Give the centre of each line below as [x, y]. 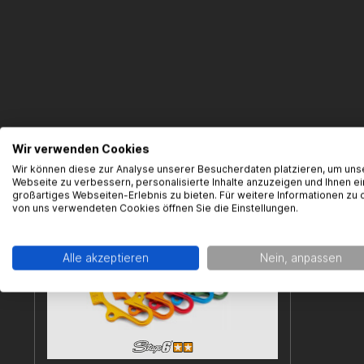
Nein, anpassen [301, 258]
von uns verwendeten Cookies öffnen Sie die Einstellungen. [155, 208]
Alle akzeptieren [106, 258]
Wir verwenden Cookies [81, 149]
